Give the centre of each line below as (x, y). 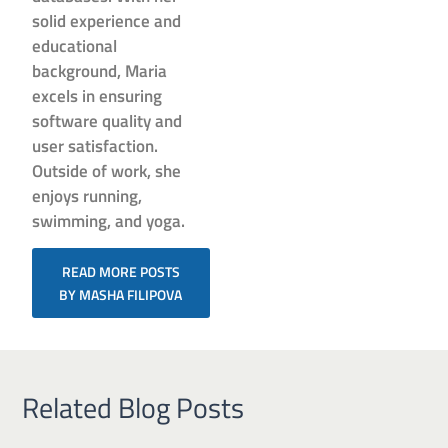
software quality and (107, 120)
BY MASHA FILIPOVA (121, 294)
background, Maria (100, 70)
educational (75, 45)
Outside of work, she (107, 170)
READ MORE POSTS (120, 271)
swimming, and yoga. (109, 220)
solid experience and (107, 20)
